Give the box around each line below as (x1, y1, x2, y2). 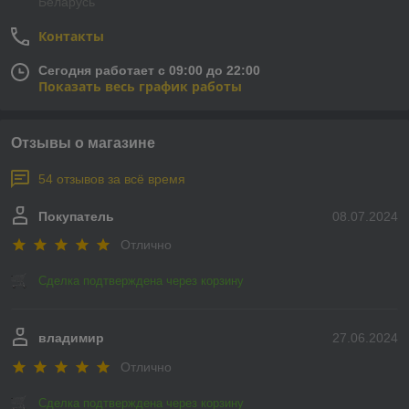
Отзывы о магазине (11, 135, 155, 151)
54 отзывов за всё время (38, 172, 185, 186)
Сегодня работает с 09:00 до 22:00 (38, 63, 260, 78)
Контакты (38, 27, 104, 45)
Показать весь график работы (38, 78, 242, 95)
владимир (38, 330, 104, 346)
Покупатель (38, 209, 114, 224)
